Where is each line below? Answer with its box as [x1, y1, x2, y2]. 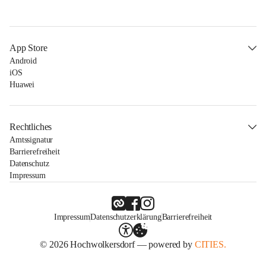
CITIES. [194, 239, 226, 249]
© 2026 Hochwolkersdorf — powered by [40, 239, 195, 249]
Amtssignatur [9, 135, 53, 144]
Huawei [9, 80, 35, 89]
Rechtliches [9, 122, 52, 132]
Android [9, 56, 37, 65]
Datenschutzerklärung [90, 213, 161, 221]
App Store [9, 43, 47, 53]
